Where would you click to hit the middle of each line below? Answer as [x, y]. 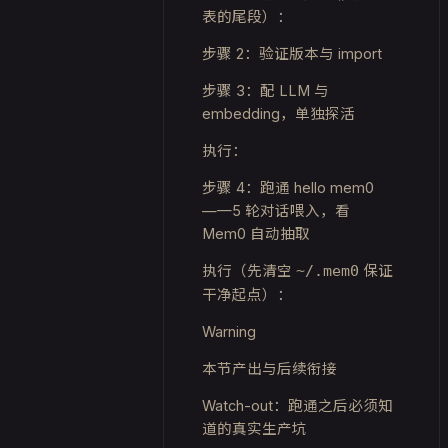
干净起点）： [247, 294]
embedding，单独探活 [278, 113]
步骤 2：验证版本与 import [292, 53]
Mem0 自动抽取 [256, 233]
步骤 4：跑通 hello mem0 [288, 187]
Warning [229, 331]
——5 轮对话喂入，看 [276, 210]
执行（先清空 [249, 270]
